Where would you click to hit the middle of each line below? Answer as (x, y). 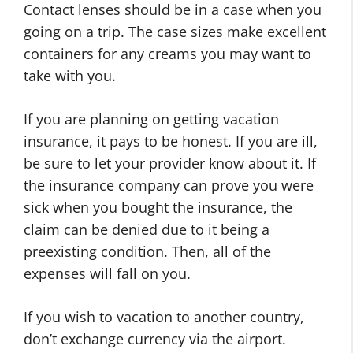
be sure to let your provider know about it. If (170, 163)
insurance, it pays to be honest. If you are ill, (171, 141)
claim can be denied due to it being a (147, 229)
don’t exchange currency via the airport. (155, 339)
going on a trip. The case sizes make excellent (175, 32)
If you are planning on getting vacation (151, 119)
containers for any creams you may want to (167, 54)
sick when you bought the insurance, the (158, 207)
